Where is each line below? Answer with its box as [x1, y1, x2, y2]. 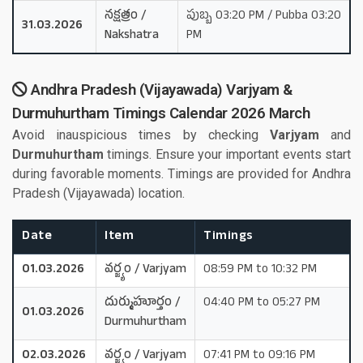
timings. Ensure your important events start [104, 146, 351, 162]
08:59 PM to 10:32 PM [203, 260, 317, 280]
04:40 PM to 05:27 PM [203, 293, 320, 313]
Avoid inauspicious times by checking [12, 126, 270, 143]
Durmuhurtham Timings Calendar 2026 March [12, 104, 310, 122]
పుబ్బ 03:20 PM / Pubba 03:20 [186, 6, 341, 26]
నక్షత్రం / [105, 6, 146, 26]
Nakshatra [105, 26, 159, 45]
